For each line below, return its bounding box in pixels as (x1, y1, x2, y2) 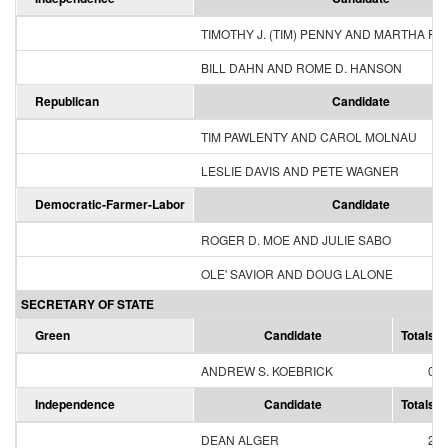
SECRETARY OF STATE (21, 295, 154, 313)
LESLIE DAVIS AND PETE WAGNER (201, 162, 399, 179)
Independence (35, 395, 115, 413)
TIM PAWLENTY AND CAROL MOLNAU (201, 128, 417, 145)
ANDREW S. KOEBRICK (201, 362, 333, 379)
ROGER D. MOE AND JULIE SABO (201, 231, 391, 248)
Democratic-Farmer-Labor (35, 195, 185, 213)
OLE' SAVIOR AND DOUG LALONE (201, 265, 393, 282)
